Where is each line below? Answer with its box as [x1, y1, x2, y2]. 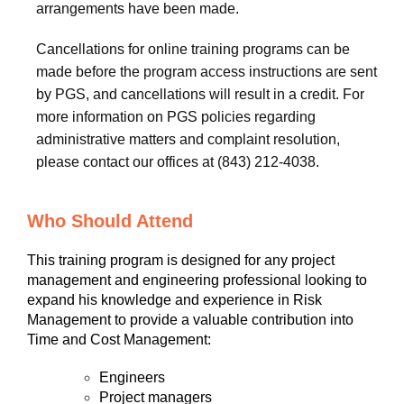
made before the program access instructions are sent [36, 64, 377, 79]
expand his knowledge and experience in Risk [27, 292, 322, 308]
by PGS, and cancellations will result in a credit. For [36, 87, 364, 102]
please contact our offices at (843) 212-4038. [36, 154, 319, 170]
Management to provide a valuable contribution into [27, 312, 353, 327]
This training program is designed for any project [27, 252, 335, 268]
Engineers [99, 370, 165, 385]
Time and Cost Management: [27, 332, 211, 347]
